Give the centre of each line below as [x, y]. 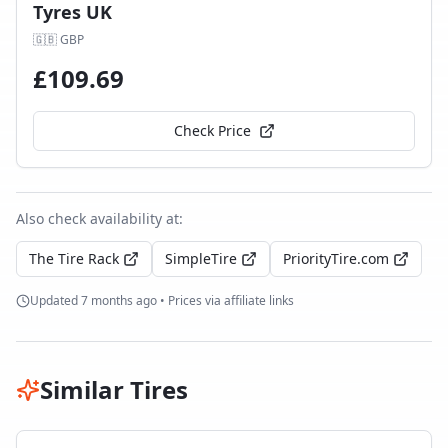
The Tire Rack [74, 258]
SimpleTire [201, 258]
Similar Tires [114, 389]
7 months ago [119, 300]
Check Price [212, 130]
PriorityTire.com [336, 258]
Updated [55, 300]
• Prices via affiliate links [225, 300]
